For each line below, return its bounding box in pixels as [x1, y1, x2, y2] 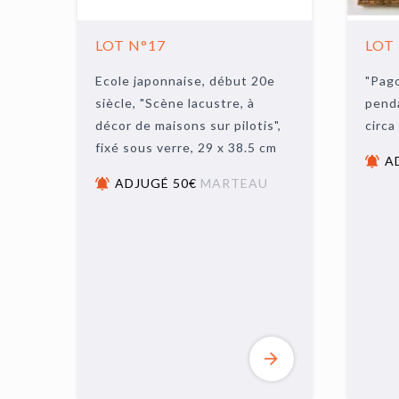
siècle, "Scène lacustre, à [95, 95, 256, 110]
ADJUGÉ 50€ [115, 175, 201, 191]
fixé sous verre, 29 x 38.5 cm [95, 140, 278, 155]
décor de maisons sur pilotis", [95, 118, 282, 133]
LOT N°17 [95, 37, 167, 53]
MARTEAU [200, 175, 269, 191]
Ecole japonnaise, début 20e [95, 73, 276, 88]
